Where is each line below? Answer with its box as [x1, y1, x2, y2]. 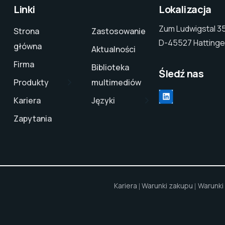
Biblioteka [91, 62, 129, 73]
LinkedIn [165, 89, 202, 102]
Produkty [13, 77, 49, 88]
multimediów [91, 77, 141, 88]
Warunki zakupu [142, 181, 193, 191]
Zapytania [13, 113, 52, 125]
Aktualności [91, 44, 136, 55]
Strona [13, 26, 39, 37]
